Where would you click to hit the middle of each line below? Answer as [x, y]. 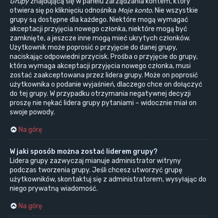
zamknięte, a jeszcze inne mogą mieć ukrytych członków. [100, 38]
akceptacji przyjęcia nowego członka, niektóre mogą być [99, 29]
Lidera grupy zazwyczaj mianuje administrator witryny [95, 161]
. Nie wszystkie [175, 11]
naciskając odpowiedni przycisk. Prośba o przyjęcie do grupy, [104, 57]
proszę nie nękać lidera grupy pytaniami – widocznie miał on [103, 103]
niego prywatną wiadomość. [54, 189]
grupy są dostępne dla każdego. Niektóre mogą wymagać [99, 20]
